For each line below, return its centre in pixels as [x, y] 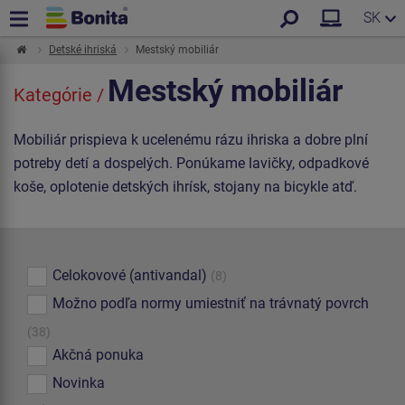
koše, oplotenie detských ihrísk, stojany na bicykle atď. [187, 187]
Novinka [79, 383]
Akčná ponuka [98, 355]
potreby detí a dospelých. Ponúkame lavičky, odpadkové [191, 163]
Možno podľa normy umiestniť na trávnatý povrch [211, 303]
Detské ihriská [83, 50]
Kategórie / [59, 95]
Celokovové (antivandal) [130, 275]
